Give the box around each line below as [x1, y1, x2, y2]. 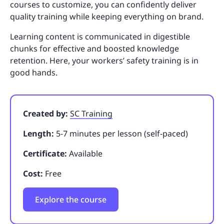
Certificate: [23, 147, 67, 159]
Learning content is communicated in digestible [10, 30, 190, 42]
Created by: [23, 107, 70, 119]
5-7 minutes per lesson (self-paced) [54, 127, 188, 139]
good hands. [10, 66, 57, 78]
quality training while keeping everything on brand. [10, 10, 203, 22]
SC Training [70, 107, 112, 119]
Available [67, 147, 102, 159]
